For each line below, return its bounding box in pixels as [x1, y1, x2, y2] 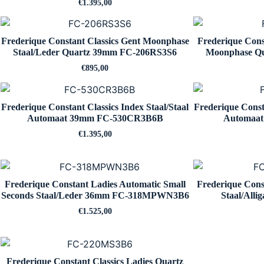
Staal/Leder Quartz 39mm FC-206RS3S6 [13, 47, 177, 58]
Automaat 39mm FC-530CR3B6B [27, 113, 163, 124]
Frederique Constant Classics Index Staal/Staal [1, 102, 189, 113]
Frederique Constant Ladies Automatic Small [4, 179, 186, 190]
